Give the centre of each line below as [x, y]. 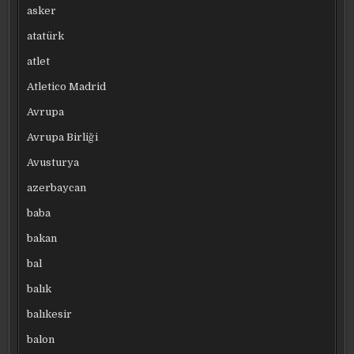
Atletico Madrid [67, 86]
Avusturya [53, 162]
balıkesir [50, 314]
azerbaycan [57, 187]
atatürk [46, 36]
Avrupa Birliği [63, 137]
